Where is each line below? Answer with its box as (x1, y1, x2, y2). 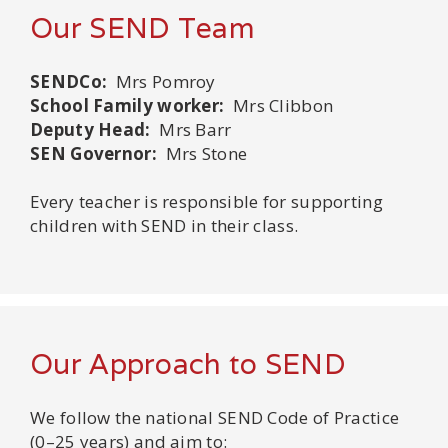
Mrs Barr (150, 117, 232, 141)
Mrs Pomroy (107, 69, 216, 93)
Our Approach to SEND (30, 345, 346, 382)
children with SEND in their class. (30, 213, 299, 237)
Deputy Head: (30, 117, 151, 141)
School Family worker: (30, 93, 225, 117)
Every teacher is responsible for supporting (30, 189, 383, 213)
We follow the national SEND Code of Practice (30, 405, 400, 429)
